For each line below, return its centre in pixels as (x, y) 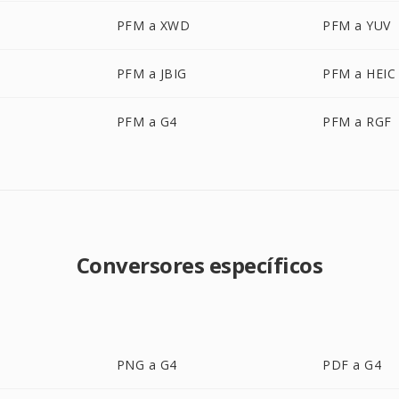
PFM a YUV (357, 25)
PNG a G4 (147, 365)
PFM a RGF (357, 122)
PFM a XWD (153, 25)
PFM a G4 (147, 122)
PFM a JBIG (151, 73)
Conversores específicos (199, 265)
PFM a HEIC (359, 73)
